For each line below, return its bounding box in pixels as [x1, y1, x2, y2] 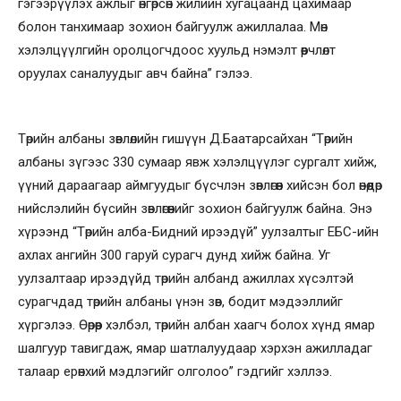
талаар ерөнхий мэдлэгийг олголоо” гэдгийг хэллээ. [18, 363, 336, 380]
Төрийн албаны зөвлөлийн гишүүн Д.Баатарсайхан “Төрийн [18, 130, 353, 147]
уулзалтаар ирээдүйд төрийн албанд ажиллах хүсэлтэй [18, 269, 354, 286]
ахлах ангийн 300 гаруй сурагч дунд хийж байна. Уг [18, 246, 330, 263]
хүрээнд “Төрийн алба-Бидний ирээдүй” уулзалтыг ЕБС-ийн [18, 223, 379, 240]
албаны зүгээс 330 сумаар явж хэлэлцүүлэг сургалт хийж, [18, 153, 377, 170]
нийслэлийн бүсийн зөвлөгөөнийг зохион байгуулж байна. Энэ [18, 200, 372, 217]
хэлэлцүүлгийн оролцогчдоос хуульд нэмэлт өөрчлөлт [18, 41, 336, 58]
